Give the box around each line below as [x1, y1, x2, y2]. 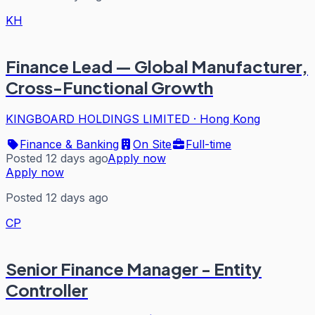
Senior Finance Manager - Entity [6, 258, 262, 280]
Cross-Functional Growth [6, 77, 213, 98]
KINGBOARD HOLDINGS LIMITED [6, 112, 190, 127]
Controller [6, 279, 88, 301]
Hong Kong [200, 112, 260, 127]
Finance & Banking [20, 137, 119, 152]
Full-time [186, 137, 231, 152]
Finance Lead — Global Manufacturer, [6, 56, 308, 77]
